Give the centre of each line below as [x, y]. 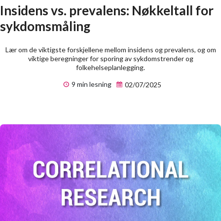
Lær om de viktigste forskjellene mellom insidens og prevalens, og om [110, 50]
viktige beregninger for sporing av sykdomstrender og [110, 59]
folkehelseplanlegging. [110, 68]
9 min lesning [91, 84]
